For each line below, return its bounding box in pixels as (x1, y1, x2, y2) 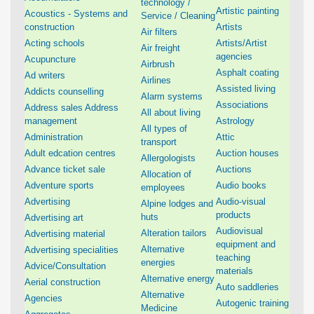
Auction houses (216, 148, 279, 158)
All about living (141, 107, 200, 118)
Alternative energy (141, 273, 214, 284)
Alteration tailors (141, 228, 207, 238)
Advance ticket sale (25, 164, 105, 175)
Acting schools (25, 38, 85, 48)
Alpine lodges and (141, 198, 213, 209)
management (25, 116, 77, 126)
